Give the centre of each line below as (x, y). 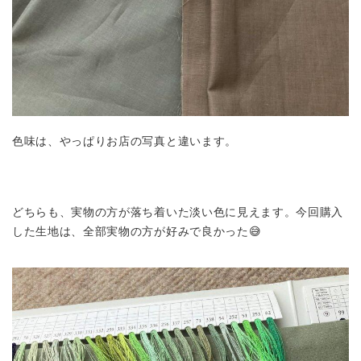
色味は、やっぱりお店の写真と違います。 (124, 142)
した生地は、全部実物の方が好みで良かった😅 (137, 232)
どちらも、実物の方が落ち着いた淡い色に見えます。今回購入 (178, 213)
